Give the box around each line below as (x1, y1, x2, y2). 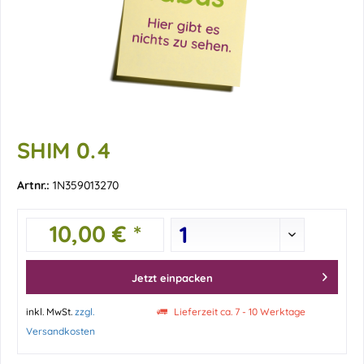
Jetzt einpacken (132, 271, 213, 284)
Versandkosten (26, 325, 95, 337)
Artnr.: (17, 178, 53, 193)
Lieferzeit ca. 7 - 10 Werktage (171, 305, 306, 318)
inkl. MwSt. (26, 305, 75, 318)
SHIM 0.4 (17, 136, 111, 164)
